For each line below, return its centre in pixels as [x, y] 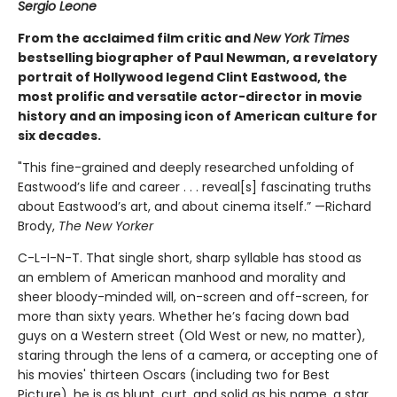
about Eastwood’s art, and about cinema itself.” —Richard [195, 206]
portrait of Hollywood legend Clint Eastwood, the [183, 77]
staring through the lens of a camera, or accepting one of [198, 355]
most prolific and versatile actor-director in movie [190, 96]
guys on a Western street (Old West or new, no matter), [191, 335]
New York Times [301, 38]
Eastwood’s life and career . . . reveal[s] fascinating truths [195, 187]
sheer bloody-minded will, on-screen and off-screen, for [193, 296]
